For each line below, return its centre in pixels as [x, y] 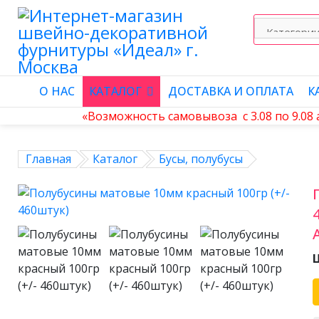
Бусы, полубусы [201, 159]
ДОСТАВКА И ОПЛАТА [231, 91]
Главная [48, 159]
